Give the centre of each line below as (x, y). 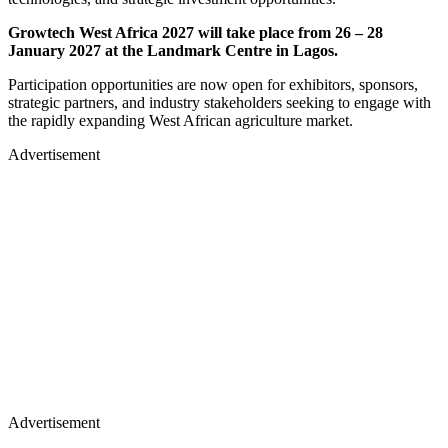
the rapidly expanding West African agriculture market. (180, 121)
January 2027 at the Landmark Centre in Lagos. (173, 51)
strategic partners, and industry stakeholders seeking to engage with (219, 103)
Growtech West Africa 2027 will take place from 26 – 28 (195, 33)
